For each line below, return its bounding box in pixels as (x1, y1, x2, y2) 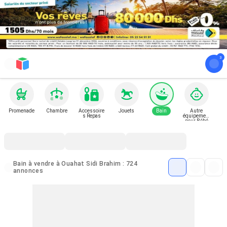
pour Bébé (184, 118, 208, 124)
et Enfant (186, 123, 206, 129)
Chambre (46, 108, 67, 113)
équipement (182, 113, 210, 119)
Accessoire (79, 108, 104, 113)
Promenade (9, 108, 34, 113)
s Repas (82, 113, 101, 119)
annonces (13, 167, 44, 174)
